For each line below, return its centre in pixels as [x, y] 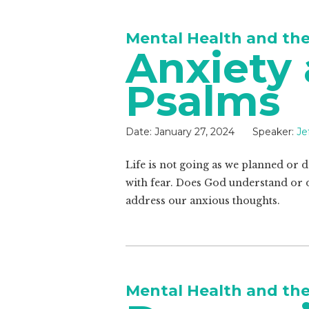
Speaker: [273, 132]
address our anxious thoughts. [203, 201]
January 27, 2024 [195, 132]
